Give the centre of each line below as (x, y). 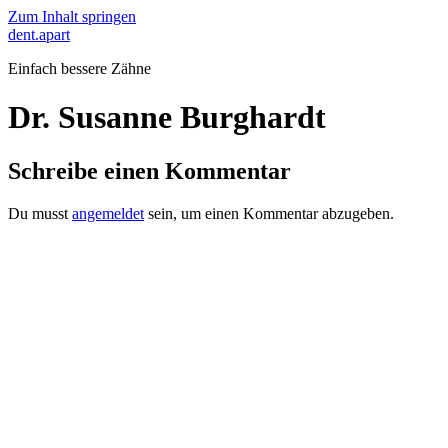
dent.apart (39, 34)
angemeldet (108, 213)
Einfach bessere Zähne (79, 68)
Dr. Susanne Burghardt (167, 117)
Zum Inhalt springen (72, 16)
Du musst (40, 213)
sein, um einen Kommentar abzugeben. (269, 213)
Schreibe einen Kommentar (149, 170)
